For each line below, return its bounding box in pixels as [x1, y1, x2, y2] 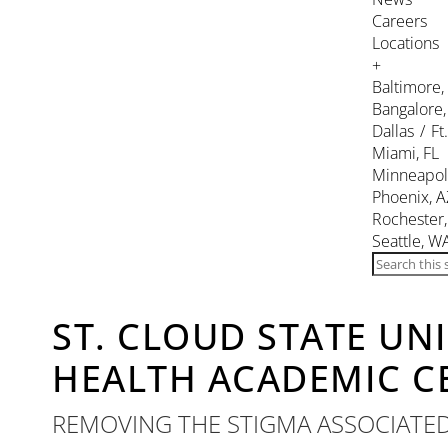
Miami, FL [372, 142, 439, 164]
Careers [372, 10, 427, 32]
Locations [372, 32, 439, 54]
